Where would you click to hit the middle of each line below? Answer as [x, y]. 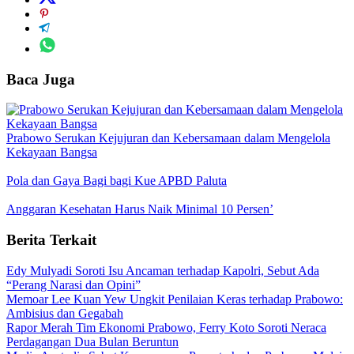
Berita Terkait [51, 239]
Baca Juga [41, 79]
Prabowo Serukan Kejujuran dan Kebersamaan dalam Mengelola [168, 138]
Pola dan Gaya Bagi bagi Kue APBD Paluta [117, 181]
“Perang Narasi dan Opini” [73, 284]
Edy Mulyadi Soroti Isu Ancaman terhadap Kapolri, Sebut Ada [163, 270]
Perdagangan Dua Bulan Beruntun [92, 341]
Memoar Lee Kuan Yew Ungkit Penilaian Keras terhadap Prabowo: [175, 299]
